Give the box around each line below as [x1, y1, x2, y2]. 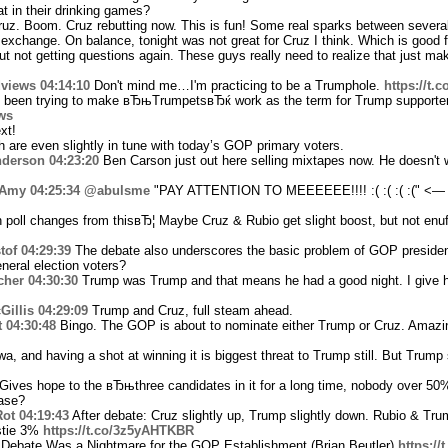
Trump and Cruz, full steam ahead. [87, 302, 293, 318]
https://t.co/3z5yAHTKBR [42, 422, 194, 438]
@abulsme [83, 182, 150, 198]
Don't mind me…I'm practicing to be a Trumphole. [89, 77, 384, 93]
